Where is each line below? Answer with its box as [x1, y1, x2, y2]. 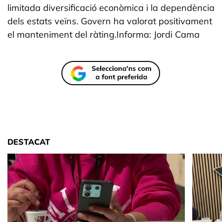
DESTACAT [7, 137, 50, 147]
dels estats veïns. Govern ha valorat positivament [7, 15, 212, 27]
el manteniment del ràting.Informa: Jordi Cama [7, 29, 200, 41]
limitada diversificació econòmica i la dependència [7, 2, 215, 14]
